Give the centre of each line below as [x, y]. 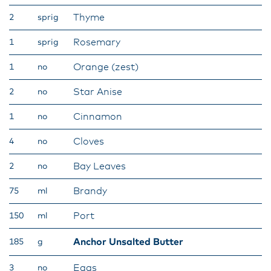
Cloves [89, 142]
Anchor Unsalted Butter [128, 242]
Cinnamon [98, 117]
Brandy [90, 191]
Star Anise [98, 92]
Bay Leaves [100, 166]
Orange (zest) [106, 67]
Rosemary [97, 42]
